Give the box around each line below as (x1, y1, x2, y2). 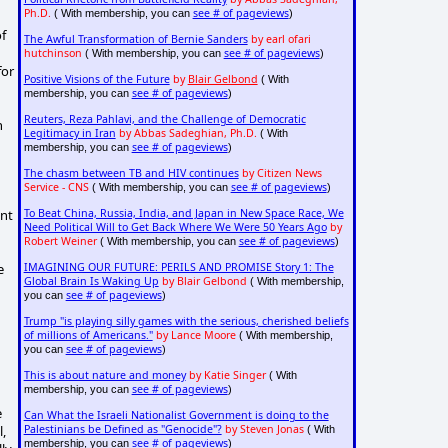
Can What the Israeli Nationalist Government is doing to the (23, 408, 329, 423)
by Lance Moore (155, 328, 236, 343)
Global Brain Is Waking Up (23, 274, 159, 289)
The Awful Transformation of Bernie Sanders (23, 32, 248, 47)
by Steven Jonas (224, 422, 304, 437)
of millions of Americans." (23, 328, 153, 343)
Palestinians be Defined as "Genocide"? (23, 422, 222, 437)
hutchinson (23, 46, 82, 61)
